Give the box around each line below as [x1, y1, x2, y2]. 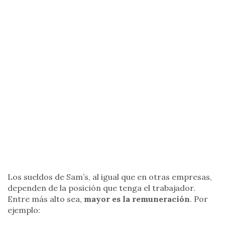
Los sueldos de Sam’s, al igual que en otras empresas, [8, 172, 212, 182]
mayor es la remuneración [84, 194, 190, 204]
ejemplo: [8, 205, 40, 215]
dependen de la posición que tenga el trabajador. [8, 183, 195, 193]
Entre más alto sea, [8, 194, 84, 204]
